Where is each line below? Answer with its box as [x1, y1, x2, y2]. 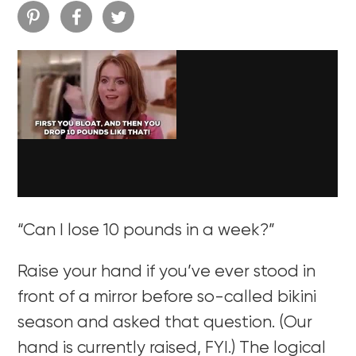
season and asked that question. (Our [17, 314, 313, 331]
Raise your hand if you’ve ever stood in [17, 263, 316, 281]
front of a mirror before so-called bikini [17, 288, 317, 306]
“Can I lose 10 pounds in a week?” [17, 222, 276, 239]
